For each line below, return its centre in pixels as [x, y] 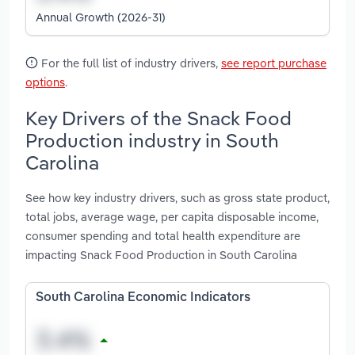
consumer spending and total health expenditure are [163, 236]
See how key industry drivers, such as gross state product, [177, 198]
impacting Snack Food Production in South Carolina [161, 255]
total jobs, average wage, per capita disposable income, [172, 217]
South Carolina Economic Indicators [143, 298]
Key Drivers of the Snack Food [158, 118]
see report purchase [274, 63]
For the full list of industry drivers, [130, 63]
